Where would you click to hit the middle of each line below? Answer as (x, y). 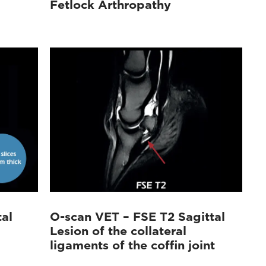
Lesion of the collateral (118, 231)
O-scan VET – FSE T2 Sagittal (138, 216)
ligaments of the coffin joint (133, 245)
